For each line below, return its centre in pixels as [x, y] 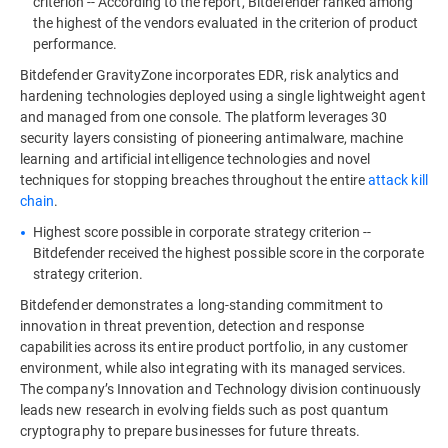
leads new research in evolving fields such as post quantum [204, 409]
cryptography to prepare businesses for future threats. [193, 430]
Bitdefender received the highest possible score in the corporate [228, 252]
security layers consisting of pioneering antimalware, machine [212, 137]
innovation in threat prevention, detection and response [192, 325]
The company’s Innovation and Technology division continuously [221, 388]
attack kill [398, 179]
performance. [75, 43]
